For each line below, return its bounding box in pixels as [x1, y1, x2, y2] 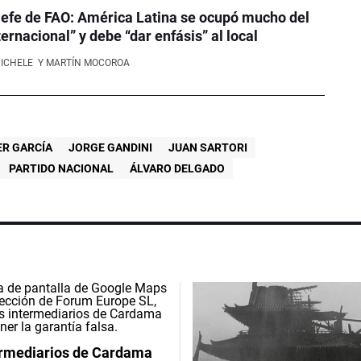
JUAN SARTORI [168, 140, 248, 154]
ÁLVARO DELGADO [130, 161, 226, 175]
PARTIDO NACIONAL [9, 161, 114, 175]
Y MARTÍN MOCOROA [35, 56, 131, 68]
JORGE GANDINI [68, 140, 153, 154]
